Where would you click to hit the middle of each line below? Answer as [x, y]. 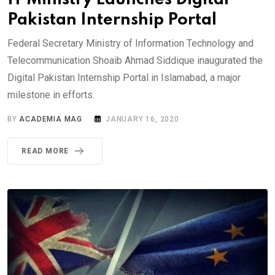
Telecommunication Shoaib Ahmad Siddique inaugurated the [135, 61]
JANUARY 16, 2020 [142, 119]
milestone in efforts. [51, 95]
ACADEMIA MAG [51, 119]
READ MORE [45, 151]
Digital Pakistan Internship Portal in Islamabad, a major [124, 78]
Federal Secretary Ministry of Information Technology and [130, 44]
